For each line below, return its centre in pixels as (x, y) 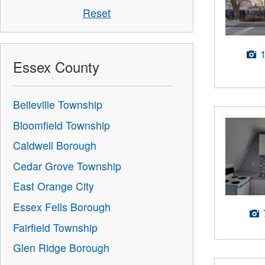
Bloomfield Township (62, 125)
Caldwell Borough (55, 146)
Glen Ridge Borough (62, 248)
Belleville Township (58, 105)
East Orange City (54, 186)
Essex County (56, 67)
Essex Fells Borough (62, 206)
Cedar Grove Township (67, 166)
